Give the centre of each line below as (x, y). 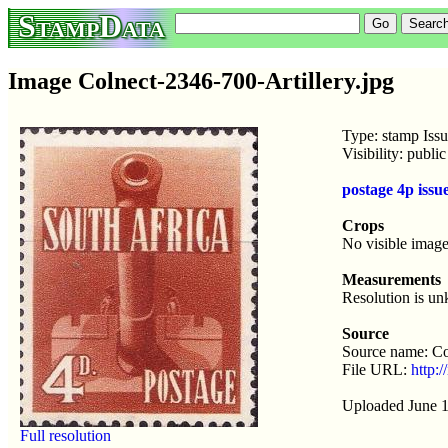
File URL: (376, 369)
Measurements (391, 279)
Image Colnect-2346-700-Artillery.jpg (201, 80)
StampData (91, 26)
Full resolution (65, 435)
